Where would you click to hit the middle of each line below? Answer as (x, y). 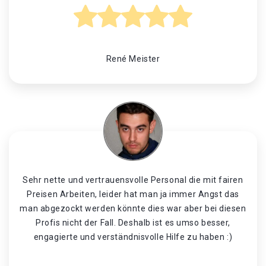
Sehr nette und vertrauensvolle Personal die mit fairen (133, 180)
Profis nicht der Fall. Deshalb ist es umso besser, (133, 223)
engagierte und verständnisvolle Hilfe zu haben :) (133, 237)
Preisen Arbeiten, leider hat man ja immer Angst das (133, 194)
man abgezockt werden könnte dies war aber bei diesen (133, 208)
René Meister (133, 59)
